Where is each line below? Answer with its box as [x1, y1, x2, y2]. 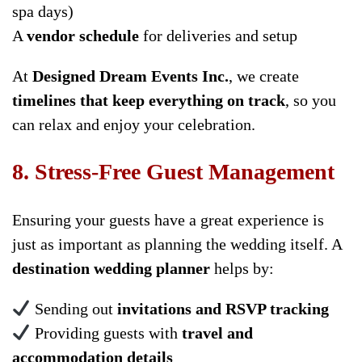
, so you [285, 90, 336, 109]
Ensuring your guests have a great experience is [12, 211, 324, 229]
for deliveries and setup [139, 26, 297, 44]
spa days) [12, 2, 74, 20]
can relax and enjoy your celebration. [12, 115, 255, 133]
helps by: [210, 259, 274, 278]
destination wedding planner [12, 259, 210, 278]
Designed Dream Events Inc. [32, 66, 229, 85]
